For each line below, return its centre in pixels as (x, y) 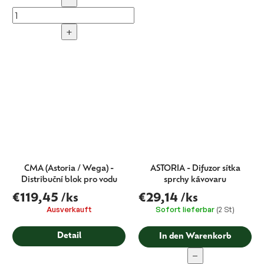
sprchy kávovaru (195, 180)
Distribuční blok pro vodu (69, 180)
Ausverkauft (69, 209)
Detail (69, 236)
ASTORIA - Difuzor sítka (195, 169)
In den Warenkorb (195, 237)
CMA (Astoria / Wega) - (69, 169)
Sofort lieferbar (186, 209)
